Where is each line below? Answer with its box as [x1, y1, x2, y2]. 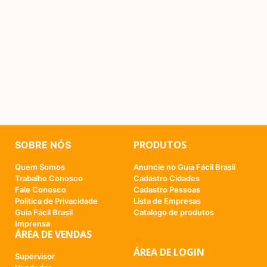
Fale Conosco [15, 184, 66, 194]
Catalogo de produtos [133, 207, 214, 217]
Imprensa [15, 218, 50, 228]
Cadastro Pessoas [133, 184, 200, 194]
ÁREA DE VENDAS [15, 227, 92, 241]
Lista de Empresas [133, 195, 201, 206]
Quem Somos [15, 162, 65, 172]
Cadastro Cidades [133, 173, 200, 183]
